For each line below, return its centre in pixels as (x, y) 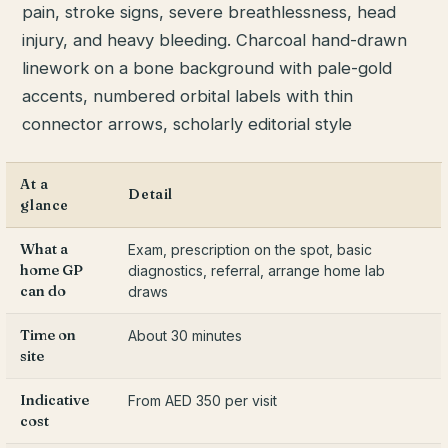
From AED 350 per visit (203, 400)
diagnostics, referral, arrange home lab (257, 270)
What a (44, 248)
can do (43, 290)
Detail (150, 193)
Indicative (55, 399)
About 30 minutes (185, 335)
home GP (52, 269)
